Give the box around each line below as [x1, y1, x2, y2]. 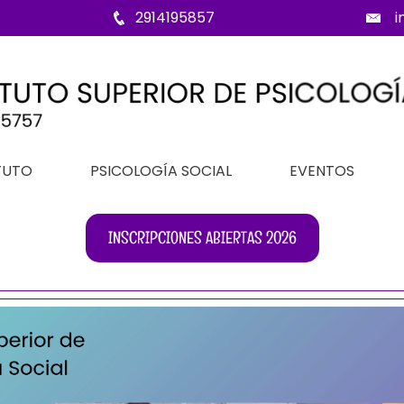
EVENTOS [289, 161, 354, 181]
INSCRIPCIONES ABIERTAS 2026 [107, 226, 297, 249]
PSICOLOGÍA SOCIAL [90, 161, 232, 181]
